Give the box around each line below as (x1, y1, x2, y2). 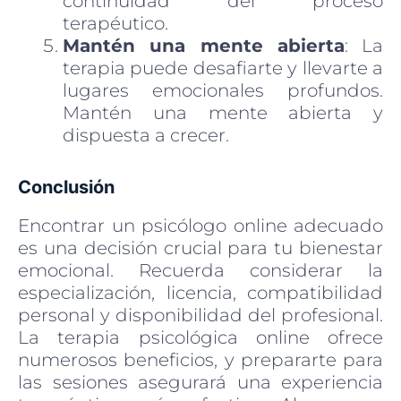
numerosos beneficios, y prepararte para (18, 348, 383, 371)
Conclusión (18, 175, 115, 198)
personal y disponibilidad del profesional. (18, 303, 383, 326)
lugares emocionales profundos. (63, 79, 383, 101)
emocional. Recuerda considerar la (18, 259, 383, 281)
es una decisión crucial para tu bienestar (18, 236, 383, 259)
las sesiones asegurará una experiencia (18, 371, 383, 393)
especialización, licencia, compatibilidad (18, 281, 383, 303)
